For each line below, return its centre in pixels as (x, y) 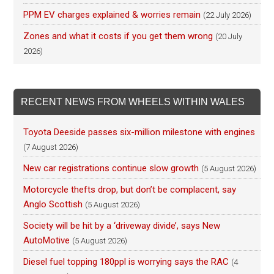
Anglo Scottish (53, 205)
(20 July (229, 37)
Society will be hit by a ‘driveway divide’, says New (122, 226)
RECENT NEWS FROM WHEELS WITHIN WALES (133, 102)
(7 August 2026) (51, 147)
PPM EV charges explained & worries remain (112, 15)
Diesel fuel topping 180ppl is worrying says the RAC (126, 262)
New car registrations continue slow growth (111, 168)
